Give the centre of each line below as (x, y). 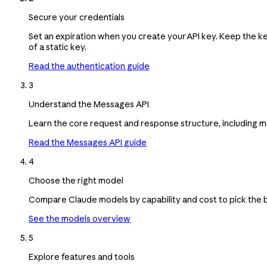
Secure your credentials (77, 17)
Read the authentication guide (89, 66)
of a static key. (58, 47)
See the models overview (80, 218)
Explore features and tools (82, 257)
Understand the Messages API (89, 104)
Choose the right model (76, 180)
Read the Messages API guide (88, 142)
